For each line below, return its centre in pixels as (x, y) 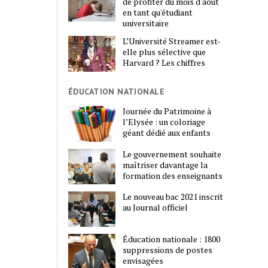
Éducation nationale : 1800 (172, 239)
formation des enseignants (173, 175)
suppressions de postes (168, 250)
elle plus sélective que (165, 52)
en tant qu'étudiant (158, 13)
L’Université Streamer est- (172, 41)
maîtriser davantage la (165, 165)
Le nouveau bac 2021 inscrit (173, 196)
